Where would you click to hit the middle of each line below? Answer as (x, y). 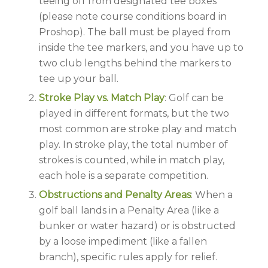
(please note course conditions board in (133, 17)
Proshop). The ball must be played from (134, 32)
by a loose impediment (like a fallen (123, 242)
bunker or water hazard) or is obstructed (137, 226)
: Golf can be (194, 98)
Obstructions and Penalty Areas (115, 195)
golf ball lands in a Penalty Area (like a (129, 211)
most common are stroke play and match (137, 129)
